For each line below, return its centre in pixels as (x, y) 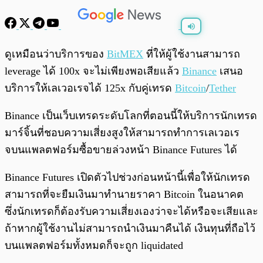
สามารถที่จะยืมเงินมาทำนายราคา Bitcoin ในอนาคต (124, 195)
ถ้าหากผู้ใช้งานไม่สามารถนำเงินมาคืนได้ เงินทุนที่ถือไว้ (130, 229)
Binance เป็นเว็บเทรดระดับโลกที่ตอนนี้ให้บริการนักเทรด (131, 116)
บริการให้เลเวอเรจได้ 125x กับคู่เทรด (90, 88)
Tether (222, 88)
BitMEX (125, 54)
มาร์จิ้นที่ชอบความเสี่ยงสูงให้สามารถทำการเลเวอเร (122, 133)
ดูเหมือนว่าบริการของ (56, 54)
